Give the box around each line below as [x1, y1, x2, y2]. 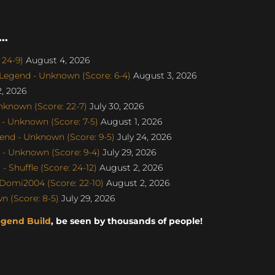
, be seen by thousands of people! [50, 215, 203, 227]
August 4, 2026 [23, 54, 90, 66]
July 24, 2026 [115, 131, 171, 142]
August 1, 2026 [98, 115, 162, 127]
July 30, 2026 [87, 100, 144, 112]
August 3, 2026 [131, 69, 196, 81]
